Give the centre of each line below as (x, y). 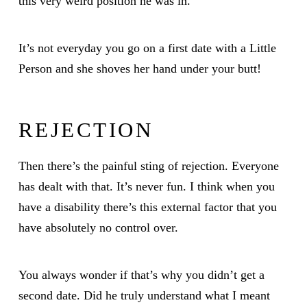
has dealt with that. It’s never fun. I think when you (146, 186)
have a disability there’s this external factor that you (147, 207)
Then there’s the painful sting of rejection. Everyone (148, 165)
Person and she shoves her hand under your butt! (139, 68)
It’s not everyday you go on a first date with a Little (147, 48)
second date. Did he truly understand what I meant (144, 295)
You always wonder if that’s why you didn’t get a (141, 274)
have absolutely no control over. (98, 227)
